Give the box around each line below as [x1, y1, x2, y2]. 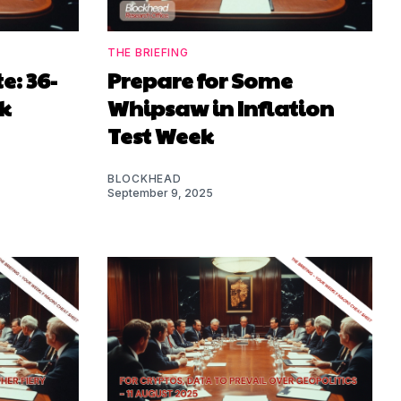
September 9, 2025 [107, 185, 213, 200]
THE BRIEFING [107, 45, 189, 59]
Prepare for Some [107, 64, 293, 95]
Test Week [107, 119, 213, 150]
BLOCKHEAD [107, 171, 182, 185]
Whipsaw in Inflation [107, 91, 334, 123]
